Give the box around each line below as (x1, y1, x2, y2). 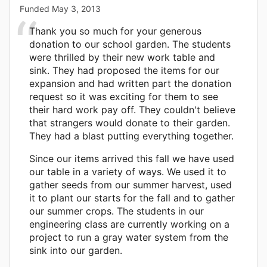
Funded (20, 3, 52, 14)
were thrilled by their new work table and (29, 51, 215, 63)
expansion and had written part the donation (29, 77, 231, 89)
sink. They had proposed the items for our (29, 64, 219, 76)
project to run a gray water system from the (29, 231, 228, 243)
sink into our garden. (29, 244, 122, 256)
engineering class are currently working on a (29, 218, 229, 230)
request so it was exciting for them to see (29, 90, 218, 103)
